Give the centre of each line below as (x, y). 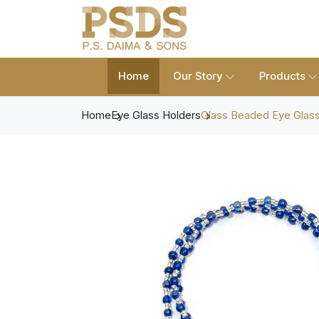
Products (282, 76)
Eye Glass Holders (156, 115)
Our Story (198, 76)
